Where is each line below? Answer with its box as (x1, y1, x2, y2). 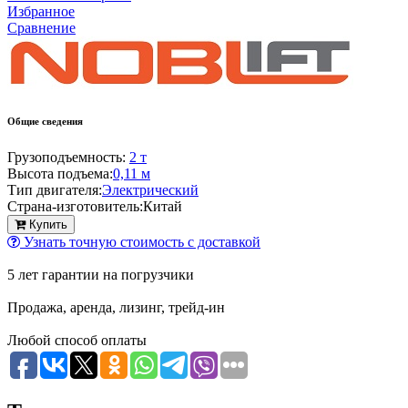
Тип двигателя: (7, 182, 102, 199)
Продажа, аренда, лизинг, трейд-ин (7, 300, 225, 316)
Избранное (7, 4, 75, 20)
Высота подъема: (7, 166, 113, 182)
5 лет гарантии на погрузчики (7, 267, 194, 283)
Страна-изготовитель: (7, 199, 143, 215)
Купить (29, 218, 67, 232)
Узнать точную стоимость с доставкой (20, 234, 260, 250)
